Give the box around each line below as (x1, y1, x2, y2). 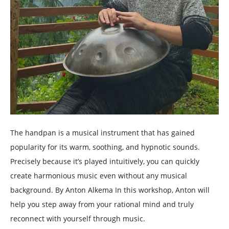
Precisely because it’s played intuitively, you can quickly (10, 156, 199, 166)
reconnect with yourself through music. (10, 213, 145, 223)
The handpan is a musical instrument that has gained (10, 127, 195, 138)
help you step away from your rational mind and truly (10, 199, 194, 209)
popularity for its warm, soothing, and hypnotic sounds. (10, 142, 200, 152)
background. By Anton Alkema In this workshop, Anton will (10, 185, 210, 195)
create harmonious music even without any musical (10, 170, 187, 180)
